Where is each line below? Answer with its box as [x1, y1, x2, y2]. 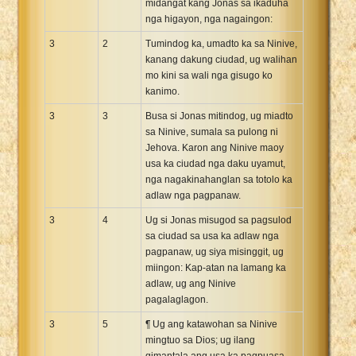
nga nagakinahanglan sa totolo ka [145, 173, 292, 185]
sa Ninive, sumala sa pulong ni [145, 126, 278, 137]
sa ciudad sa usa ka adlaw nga [145, 230, 279, 242]
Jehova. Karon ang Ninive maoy [145, 141, 284, 153]
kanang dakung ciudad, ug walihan [145, 53, 297, 65]
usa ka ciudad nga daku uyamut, [145, 157, 285, 169]
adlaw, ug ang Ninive [145, 277, 236, 289]
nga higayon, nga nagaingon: [145, 13, 273, 25]
